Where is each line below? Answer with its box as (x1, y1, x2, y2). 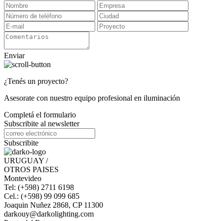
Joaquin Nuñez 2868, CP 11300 (4, 201, 103, 210)
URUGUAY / (4, 156, 48, 165)
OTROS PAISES (4, 165, 59, 174)
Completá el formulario (4, 110, 76, 119)
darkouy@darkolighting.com (4, 210, 94, 219)
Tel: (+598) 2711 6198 (4, 183, 74, 192)
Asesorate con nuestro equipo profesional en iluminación (4, 94, 180, 103)
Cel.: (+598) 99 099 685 (4, 192, 79, 201)
